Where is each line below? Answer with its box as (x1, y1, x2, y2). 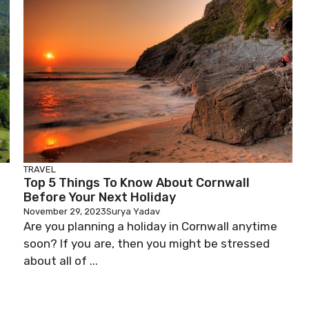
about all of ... (23, 254, 98, 268)
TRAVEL (23, 164, 56, 175)
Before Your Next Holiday (23, 190, 176, 205)
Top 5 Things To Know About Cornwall (23, 175, 250, 190)
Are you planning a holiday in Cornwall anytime (23, 219, 277, 233)
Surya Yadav (106, 206, 160, 217)
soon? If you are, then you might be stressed (23, 237, 270, 250)
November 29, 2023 (23, 206, 106, 217)
